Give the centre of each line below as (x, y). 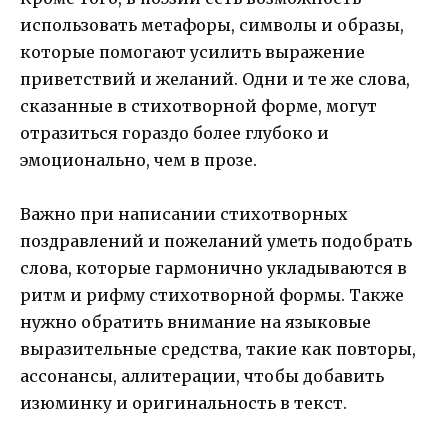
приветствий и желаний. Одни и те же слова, (215, 78)
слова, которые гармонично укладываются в (213, 267)
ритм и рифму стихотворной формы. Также (212, 294)
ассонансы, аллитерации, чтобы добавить (202, 375)
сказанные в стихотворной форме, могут (198, 105)
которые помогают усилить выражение (192, 51)
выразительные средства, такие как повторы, (218, 348)
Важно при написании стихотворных (184, 213)
